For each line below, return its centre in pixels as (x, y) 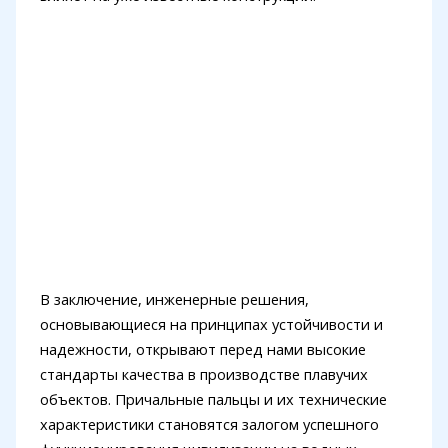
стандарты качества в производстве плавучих (203, 373)
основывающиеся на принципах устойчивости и (211, 323)
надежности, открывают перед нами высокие (202, 348)
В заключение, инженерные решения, (174, 298)
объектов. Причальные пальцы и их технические (213, 398)
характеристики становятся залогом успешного (209, 423)
